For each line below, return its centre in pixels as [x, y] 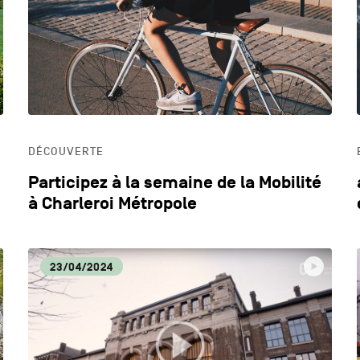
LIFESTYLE [152, 162]
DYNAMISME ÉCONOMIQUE [188, 46]
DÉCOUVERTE [66, 151]
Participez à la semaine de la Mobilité [175, 182]
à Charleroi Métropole [113, 203]
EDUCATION [154, 104]
